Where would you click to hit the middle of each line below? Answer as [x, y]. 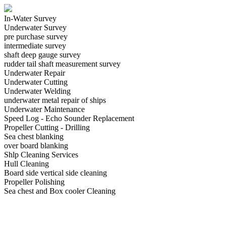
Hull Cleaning [26, 164]
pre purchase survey [36, 37]
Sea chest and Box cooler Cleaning [60, 191]
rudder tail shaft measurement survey [62, 64]
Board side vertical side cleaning [55, 173]
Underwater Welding [37, 91]
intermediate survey [35, 46]
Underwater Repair [35, 73]
